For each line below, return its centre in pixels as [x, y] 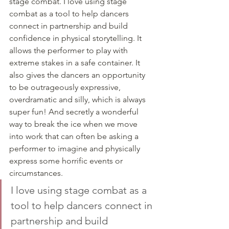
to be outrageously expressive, [66, 87]
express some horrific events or [67, 161]
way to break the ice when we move [74, 124]
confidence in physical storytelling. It [76, 38]
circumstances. [37, 173]
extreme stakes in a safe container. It [76, 63]
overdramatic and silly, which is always [78, 100]
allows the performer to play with [70, 51]
